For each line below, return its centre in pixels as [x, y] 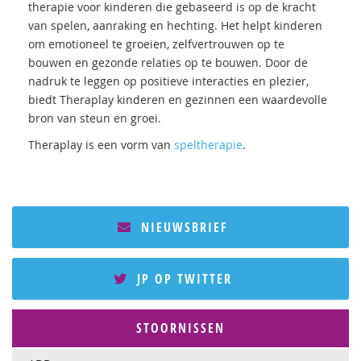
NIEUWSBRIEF [182, 227]
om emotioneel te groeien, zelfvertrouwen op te [156, 44]
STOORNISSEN [180, 328]
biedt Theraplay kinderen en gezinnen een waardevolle [178, 100]
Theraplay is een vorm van [101, 145]
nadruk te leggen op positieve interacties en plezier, [168, 81]
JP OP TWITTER [182, 279]
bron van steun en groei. [95, 118]
